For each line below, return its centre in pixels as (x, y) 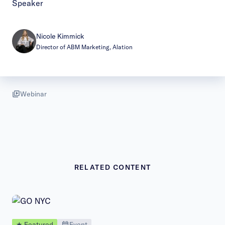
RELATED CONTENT (113, 167)
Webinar (33, 94)
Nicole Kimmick (60, 36)
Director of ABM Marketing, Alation (84, 47)
